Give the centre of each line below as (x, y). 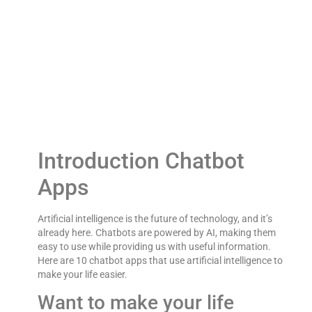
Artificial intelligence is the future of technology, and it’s (155, 218)
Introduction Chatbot (141, 161)
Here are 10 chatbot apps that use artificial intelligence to (160, 260)
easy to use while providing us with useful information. (154, 246)
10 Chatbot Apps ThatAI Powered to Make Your (155, 125)
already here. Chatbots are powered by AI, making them (156, 232)
